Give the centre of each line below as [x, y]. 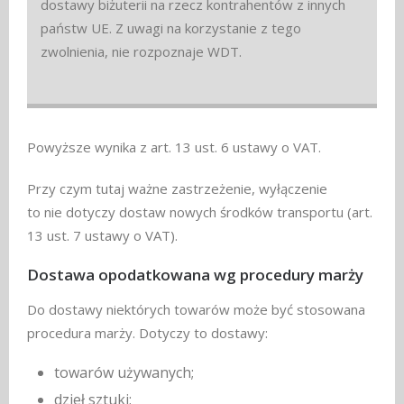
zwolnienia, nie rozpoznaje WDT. [141, 52]
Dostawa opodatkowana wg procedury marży [195, 275]
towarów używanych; [124, 372]
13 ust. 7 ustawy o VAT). [102, 236]
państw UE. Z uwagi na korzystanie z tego [171, 28]
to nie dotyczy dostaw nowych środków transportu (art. [200, 212]
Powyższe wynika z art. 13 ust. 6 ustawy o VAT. [174, 147]
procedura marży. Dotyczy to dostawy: [147, 332]
